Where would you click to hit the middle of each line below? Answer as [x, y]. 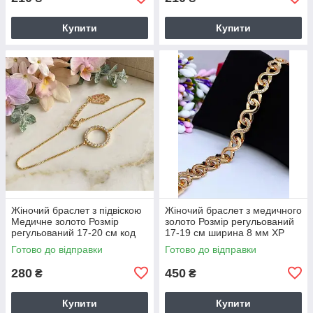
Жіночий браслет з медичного [233, 210]
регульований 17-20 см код [73, 232]
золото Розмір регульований [230, 221]
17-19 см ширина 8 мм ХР [225, 232]
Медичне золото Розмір [65, 221]
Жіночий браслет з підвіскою [77, 210]
